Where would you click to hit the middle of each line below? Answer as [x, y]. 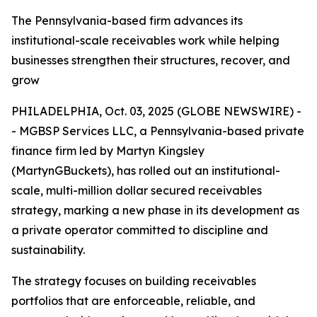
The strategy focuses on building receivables [134, 281]
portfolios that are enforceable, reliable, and [133, 301]
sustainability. [48, 250]
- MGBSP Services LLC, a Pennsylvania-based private [158, 131]
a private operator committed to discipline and [140, 230]
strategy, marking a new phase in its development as [155, 210]
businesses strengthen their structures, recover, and [151, 60]
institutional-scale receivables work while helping [145, 40]
